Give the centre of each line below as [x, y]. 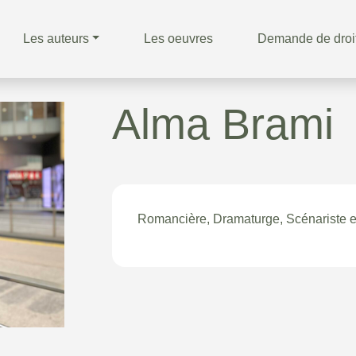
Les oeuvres [179, 39]
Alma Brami [223, 124]
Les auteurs [56, 39]
